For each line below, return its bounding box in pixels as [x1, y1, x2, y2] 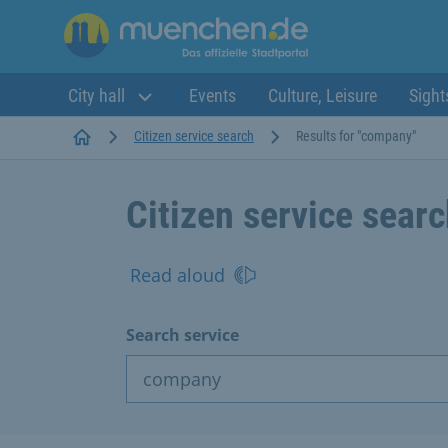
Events [189, 85, 236, 106]
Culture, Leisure [268, 85, 377, 106]
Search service [126, 323, 239, 346]
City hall [68, 85, 129, 106]
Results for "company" [296, 127, 416, 144]
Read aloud [130, 262, 225, 287]
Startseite [91, 126, 144, 143]
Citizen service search [134, 127, 254, 144]
